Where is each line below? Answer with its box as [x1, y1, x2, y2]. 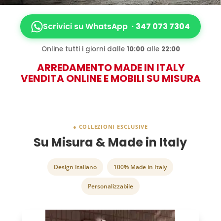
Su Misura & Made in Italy [34, 134, 187, 150]
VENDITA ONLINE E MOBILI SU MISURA [20, 72, 201, 85]
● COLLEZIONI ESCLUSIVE [73, 123, 148, 130]
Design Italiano [54, 163, 97, 171]
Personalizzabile [87, 182, 133, 190]
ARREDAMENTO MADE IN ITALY [37, 61, 184, 74]
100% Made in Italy [113, 163, 167, 171]
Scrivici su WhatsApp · [43, 21, 136, 32]
